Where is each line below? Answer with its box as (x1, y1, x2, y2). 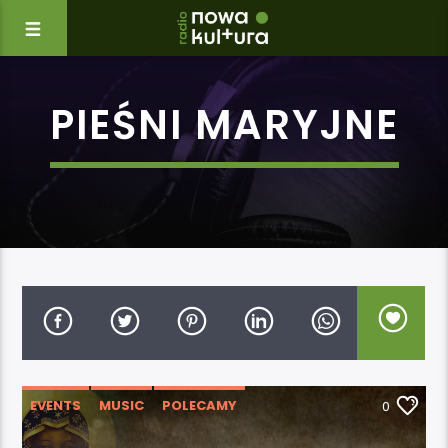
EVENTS (30, 395, 82, 415)
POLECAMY (162, 395, 238, 415)
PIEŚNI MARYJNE (49, 97, 399, 153)
